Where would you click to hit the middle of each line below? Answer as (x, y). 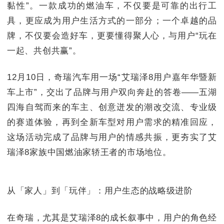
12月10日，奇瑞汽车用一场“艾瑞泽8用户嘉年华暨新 (112, 77)
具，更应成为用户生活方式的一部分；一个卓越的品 (112, 20)
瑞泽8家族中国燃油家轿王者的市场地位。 (89, 152)
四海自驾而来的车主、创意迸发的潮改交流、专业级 (112, 107)
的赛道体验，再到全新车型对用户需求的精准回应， (112, 122)
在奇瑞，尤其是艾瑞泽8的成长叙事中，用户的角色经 (112, 217)
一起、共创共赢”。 (44, 50)
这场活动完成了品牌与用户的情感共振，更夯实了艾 (112, 137)
